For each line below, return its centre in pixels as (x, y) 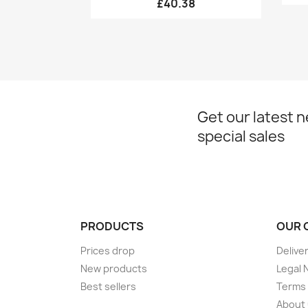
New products (114, 268)
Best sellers (108, 286)
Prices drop (108, 250)
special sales (241, 136)
